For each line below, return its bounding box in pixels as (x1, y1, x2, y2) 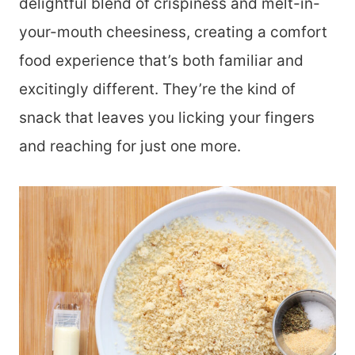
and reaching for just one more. (19, 137, 245, 155)
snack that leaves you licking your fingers (19, 109, 315, 127)
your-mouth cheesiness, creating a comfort (19, 23, 327, 41)
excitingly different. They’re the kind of (19, 80, 296, 98)
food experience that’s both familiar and (19, 52, 303, 70)
